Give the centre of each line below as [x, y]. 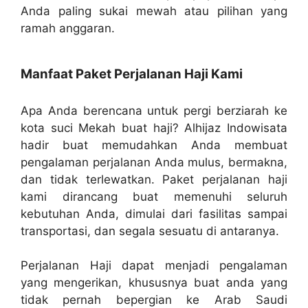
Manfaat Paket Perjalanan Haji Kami [132, 74]
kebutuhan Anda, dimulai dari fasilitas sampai [154, 213]
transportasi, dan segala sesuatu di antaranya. [150, 231]
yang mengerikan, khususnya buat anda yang [154, 283]
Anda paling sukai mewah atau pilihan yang [154, 11]
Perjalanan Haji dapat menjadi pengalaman [154, 266]
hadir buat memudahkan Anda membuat [154, 145]
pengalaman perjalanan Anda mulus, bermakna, [154, 162]
